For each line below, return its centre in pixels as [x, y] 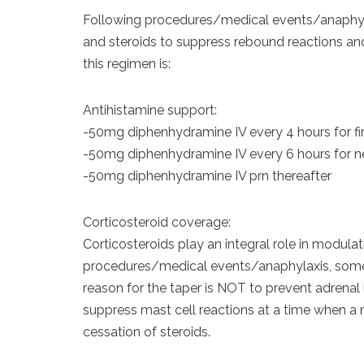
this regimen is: [127, 64]
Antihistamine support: [150, 110]
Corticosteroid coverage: [157, 222]
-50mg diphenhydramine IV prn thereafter [207, 176]
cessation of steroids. [147, 332]
